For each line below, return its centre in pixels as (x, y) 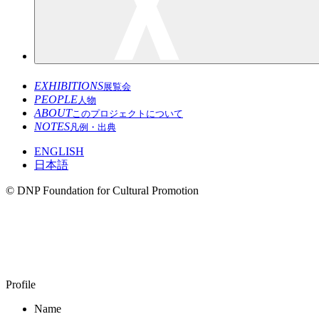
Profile (21, 284)
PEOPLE (56, 99)
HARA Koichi (74, 225)
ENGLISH (59, 151)
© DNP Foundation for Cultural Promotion (102, 190)
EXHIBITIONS (69, 85)
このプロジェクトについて (127, 113)
